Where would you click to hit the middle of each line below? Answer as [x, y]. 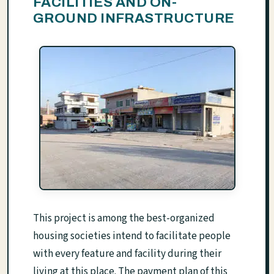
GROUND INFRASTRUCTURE [134, 18]
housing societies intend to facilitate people [132, 236]
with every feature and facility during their [127, 254]
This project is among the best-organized [124, 219]
